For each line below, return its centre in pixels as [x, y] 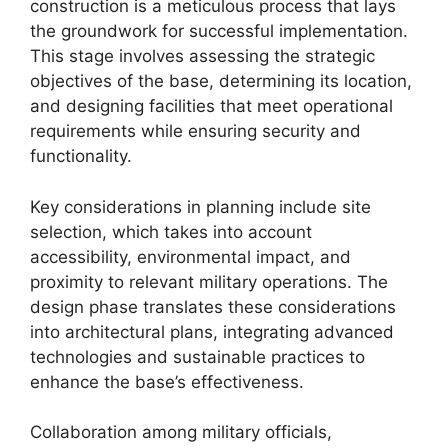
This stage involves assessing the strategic [202, 56]
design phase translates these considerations [213, 306]
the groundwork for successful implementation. [219, 31]
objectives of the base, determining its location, [221, 81]
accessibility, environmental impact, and [190, 256]
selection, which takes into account [171, 231]
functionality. [81, 156]
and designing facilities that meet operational [211, 106]
